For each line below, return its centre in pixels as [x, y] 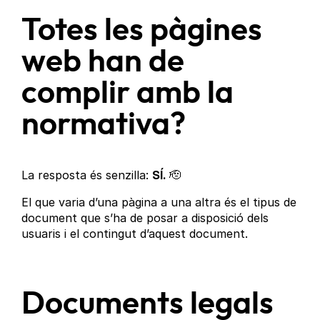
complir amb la [128, 94]
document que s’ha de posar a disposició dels [145, 217]
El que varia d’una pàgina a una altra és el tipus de [159, 202]
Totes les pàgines [142, 31]
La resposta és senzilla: [87, 175]
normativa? [104, 125]
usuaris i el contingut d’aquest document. [135, 233]
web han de [103, 62]
